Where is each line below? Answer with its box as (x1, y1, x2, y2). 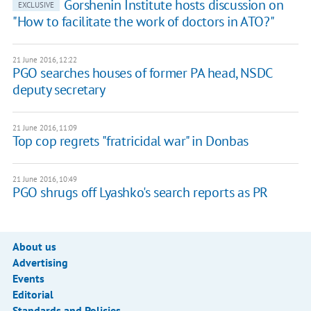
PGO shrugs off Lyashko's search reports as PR (12, 183, 268, 202)
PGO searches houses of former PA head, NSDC (12, 64, 272, 83)
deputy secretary (12, 81, 106, 99)
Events (12, 271, 44, 286)
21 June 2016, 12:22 (12, 55, 77, 65)
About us (12, 239, 56, 254)
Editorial (12, 287, 53, 302)
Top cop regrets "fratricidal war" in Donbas (12, 132, 249, 151)
